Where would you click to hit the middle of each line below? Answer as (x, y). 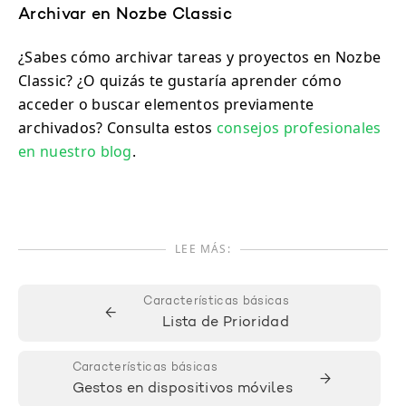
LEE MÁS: (203, 249)
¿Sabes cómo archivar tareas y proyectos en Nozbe (200, 58)
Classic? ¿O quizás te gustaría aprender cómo (180, 81)
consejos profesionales (299, 128)
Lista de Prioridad (226, 323)
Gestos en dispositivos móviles (183, 389)
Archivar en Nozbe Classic (125, 16)
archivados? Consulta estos (117, 128)
